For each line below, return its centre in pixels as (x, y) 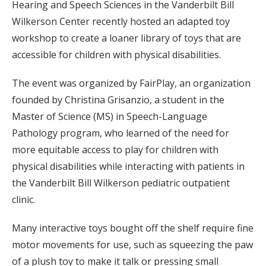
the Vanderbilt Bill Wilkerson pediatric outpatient (121, 183)
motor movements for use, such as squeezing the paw (132, 245)
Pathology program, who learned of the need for (121, 133)
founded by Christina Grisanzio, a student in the (118, 100)
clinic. (23, 200)
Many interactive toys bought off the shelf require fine (133, 228)
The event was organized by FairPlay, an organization (131, 83)
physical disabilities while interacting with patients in (128, 167)
